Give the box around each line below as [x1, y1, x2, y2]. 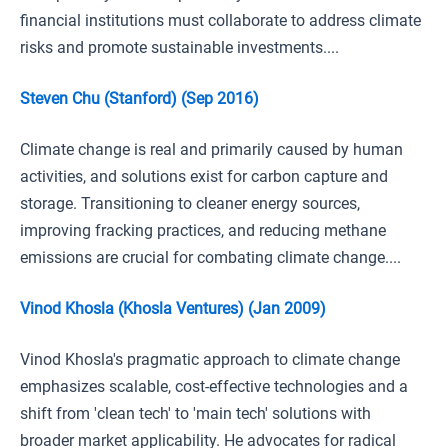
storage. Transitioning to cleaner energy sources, [20, 194, 360, 213]
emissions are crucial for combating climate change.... [20, 248, 401, 267]
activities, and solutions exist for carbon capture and [20, 167, 388, 186]
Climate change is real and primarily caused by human [20, 140, 403, 159]
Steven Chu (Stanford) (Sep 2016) [20, 89, 259, 108]
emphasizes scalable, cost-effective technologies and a [20, 377, 408, 396]
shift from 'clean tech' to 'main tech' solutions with [20, 404, 371, 423]
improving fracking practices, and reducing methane [20, 221, 386, 240]
